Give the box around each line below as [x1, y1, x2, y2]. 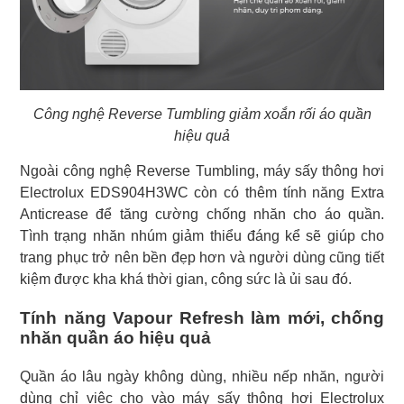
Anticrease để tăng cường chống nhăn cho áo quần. [20, 207, 384, 223]
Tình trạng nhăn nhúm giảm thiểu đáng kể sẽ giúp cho [20, 228, 384, 244]
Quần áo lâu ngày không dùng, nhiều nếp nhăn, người [20, 369, 384, 385]
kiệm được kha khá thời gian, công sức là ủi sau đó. [20, 271, 352, 288]
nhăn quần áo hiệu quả [20, 328, 211, 348]
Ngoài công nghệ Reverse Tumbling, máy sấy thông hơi [20, 163, 384, 179]
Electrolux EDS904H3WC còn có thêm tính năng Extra [20, 185, 384, 201]
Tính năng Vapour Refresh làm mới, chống [20, 308, 384, 328]
